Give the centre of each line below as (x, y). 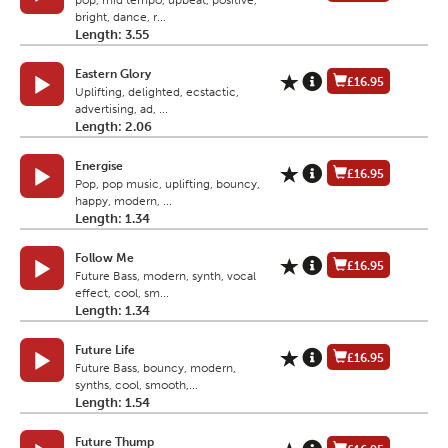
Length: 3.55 (112, 35)
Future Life (105, 350)
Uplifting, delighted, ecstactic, (157, 92)
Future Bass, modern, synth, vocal (165, 276)
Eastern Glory (113, 74)
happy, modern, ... (123, 201)
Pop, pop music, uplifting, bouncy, (167, 184)
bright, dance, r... (120, 17)
